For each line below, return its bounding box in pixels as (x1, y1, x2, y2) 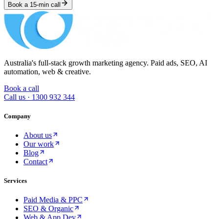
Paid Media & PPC (23, 196, 83, 204)
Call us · (4, 92, 32, 101)
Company (4, 112, 31, 120)
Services (4, 177, 27, 185)
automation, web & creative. (4, 67, 91, 76)
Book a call (4, 84, 39, 92)
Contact (23, 157, 47, 166)
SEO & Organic (23, 204, 73, 213)
